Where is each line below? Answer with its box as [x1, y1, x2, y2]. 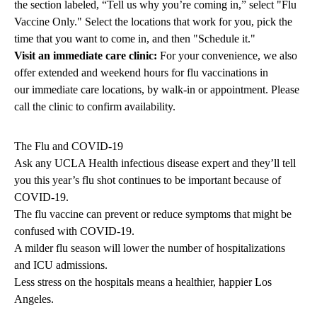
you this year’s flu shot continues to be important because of [14, 174, 281, 187]
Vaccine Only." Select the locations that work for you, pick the [14, 16, 292, 28]
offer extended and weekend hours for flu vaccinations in [14, 67, 268, 79]
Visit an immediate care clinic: [14, 50, 157, 62]
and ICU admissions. [14, 259, 108, 272]
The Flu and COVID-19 [14, 140, 123, 153]
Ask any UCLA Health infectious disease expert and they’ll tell [14, 157, 296, 170]
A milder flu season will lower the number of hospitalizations [14, 242, 285, 255]
